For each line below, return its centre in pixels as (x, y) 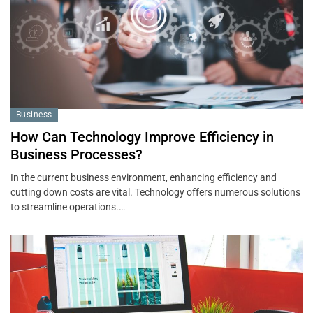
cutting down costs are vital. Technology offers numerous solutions (155, 192)
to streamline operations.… (68, 206)
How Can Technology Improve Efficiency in (142, 137)
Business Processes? (77, 154)
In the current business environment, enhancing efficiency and (144, 177)
